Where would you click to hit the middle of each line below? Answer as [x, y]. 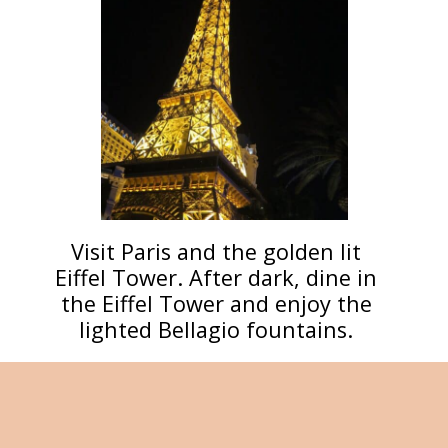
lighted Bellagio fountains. [216, 330]
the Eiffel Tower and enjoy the [216, 304]
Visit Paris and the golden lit [216, 252]
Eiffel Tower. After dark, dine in [216, 278]
